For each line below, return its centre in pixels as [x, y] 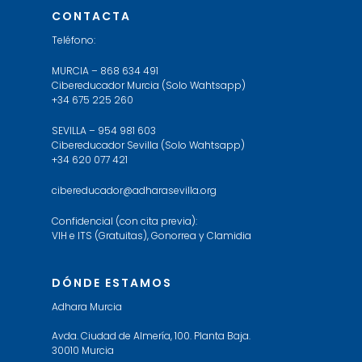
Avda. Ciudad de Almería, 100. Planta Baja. [151, 336]
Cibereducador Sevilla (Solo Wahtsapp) [148, 145]
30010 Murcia [83, 350]
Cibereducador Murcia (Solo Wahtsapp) [149, 85]
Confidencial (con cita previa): [124, 221]
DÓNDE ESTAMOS [112, 283]
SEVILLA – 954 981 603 [104, 130]
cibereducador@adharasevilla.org [134, 190]
